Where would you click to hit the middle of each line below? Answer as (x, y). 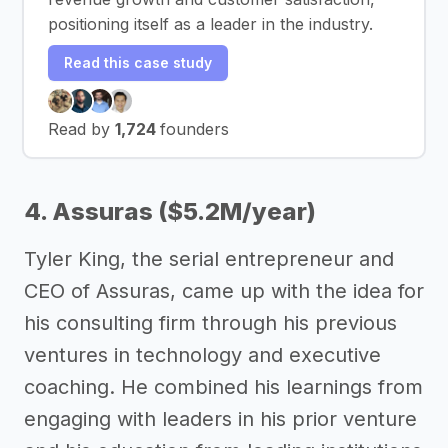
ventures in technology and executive (202, 354)
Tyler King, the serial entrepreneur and (209, 258)
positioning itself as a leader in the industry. (210, 23)
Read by (81, 128)
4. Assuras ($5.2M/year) (170, 211)
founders (194, 128)
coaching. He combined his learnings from (223, 386)
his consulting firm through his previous (210, 322)
